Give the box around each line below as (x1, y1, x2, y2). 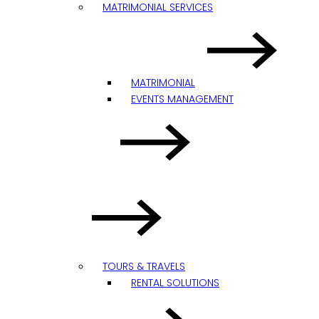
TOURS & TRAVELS (103, 259, 185, 273)
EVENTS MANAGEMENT (131, 92, 234, 106)
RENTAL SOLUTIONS (131, 276, 219, 290)
